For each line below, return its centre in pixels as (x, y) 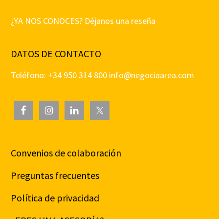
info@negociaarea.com (152, 75)
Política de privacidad (55, 198)
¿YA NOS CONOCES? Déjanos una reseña (83, 21)
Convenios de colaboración (66, 153)
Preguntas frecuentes (55, 175)
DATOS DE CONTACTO (56, 54)
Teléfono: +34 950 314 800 (60, 75)
